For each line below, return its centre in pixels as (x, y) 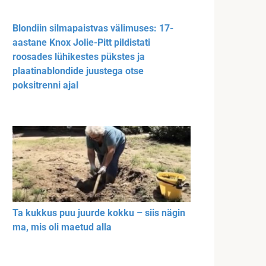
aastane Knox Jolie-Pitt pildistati (81, 43)
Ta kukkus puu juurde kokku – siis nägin (99, 213)
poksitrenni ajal (45, 85)
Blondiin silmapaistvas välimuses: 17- (93, 28)
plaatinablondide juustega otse (78, 71)
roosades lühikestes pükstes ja (79, 57)
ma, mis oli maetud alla (62, 227)
